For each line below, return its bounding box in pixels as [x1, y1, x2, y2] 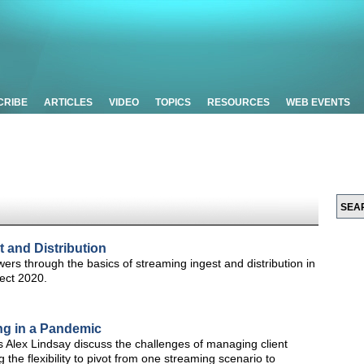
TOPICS [155, 97, 191, 108]
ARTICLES [44, 97, 93, 108]
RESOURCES [207, 97, 270, 108]
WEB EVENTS [286, 97, 350, 108]
